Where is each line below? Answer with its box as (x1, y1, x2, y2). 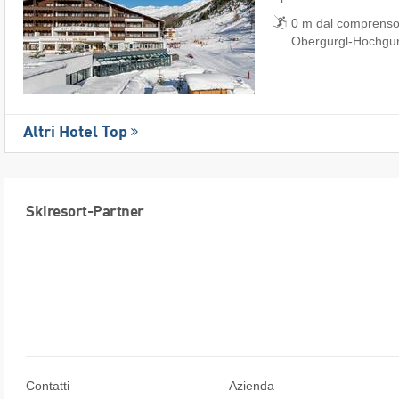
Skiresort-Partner (26, 205, 144, 221)
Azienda (229, 379, 274, 394)
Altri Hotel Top (23, 125, 127, 142)
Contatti (26, 379, 69, 394)
